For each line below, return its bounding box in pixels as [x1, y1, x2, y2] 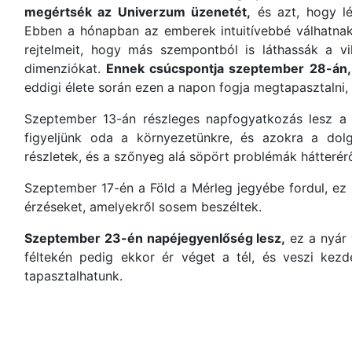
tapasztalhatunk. [24, 268, 123, 284]
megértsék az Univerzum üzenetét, [24, 4, 251, 20]
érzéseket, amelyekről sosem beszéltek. [24, 199, 262, 214]
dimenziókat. [24, 60, 107, 76]
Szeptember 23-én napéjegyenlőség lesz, [24, 230, 286, 246]
